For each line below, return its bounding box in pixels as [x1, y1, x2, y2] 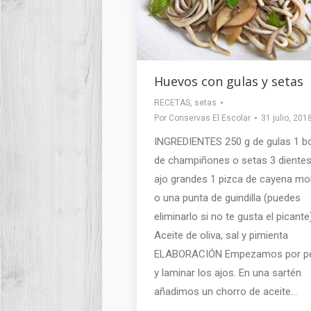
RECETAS [154, 97, 190, 108]
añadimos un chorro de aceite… [154, 285, 297, 298]
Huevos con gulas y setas [154, 72, 303, 90]
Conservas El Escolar [169, 112, 251, 123]
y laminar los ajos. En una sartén [154, 266, 301, 279]
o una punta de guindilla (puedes [154, 191, 301, 204]
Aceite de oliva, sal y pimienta [154, 228, 288, 242]
